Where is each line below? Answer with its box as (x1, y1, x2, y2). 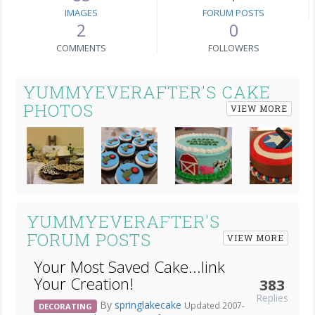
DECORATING (39, 300, 92, 311)
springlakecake (115, 297, 184, 311)
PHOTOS (23, 99, 94, 122)
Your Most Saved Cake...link (34, 255, 225, 278)
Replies (256, 290, 288, 304)
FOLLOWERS (207, 41, 259, 54)
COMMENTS (56, 41, 106, 54)
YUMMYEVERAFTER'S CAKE (23, 81, 271, 103)
